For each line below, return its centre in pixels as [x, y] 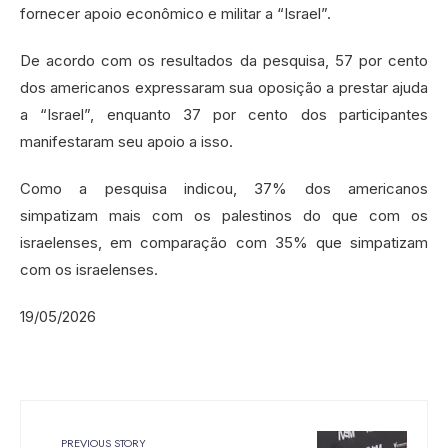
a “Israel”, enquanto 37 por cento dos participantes [224, 114]
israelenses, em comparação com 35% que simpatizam [224, 242]
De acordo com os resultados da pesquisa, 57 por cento [224, 60]
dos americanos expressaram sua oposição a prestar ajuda [224, 87]
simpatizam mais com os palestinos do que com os [224, 215]
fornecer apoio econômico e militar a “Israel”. [175, 13]
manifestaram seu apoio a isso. [126, 141]
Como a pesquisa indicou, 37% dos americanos [224, 188]
